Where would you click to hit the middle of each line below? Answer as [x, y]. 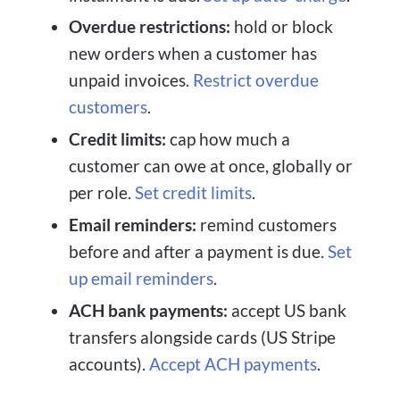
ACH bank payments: [148, 310]
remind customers [266, 224]
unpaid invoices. [130, 80]
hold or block [281, 27]
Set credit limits [193, 193]
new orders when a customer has [192, 54]
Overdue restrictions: [149, 27]
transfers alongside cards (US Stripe [202, 337]
